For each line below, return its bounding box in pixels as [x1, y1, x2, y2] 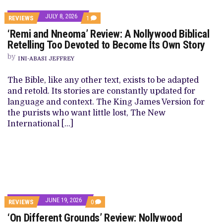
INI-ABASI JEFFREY [18, 55, 74, 62]
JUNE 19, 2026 [45, 196, 82, 204]
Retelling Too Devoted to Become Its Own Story [7, 39, 208, 51]
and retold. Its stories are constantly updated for [7, 87, 195, 96]
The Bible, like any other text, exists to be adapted [7, 76, 199, 85]
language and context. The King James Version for [7, 98, 205, 107]
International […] [7, 119, 73, 128]
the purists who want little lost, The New [7, 109, 166, 117]
